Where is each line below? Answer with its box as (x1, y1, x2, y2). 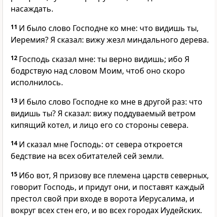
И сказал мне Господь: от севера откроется (19, 139, 183, 150)
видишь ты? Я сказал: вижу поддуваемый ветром (11, 108, 196, 119)
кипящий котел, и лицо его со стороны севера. (11, 120, 188, 131)
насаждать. (11, 3, 53, 15)
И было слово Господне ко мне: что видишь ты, (19, 23, 199, 34)
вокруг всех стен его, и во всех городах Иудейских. (11, 205, 202, 216)
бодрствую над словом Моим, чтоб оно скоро (11, 65, 185, 77)
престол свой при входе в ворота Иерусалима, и (11, 193, 194, 204)
